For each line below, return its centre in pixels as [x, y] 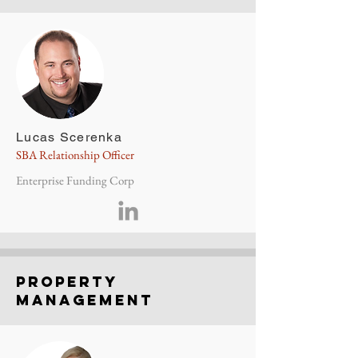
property [67, 282]
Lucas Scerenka [69, 137]
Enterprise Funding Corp [75, 180]
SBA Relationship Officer [75, 155]
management [85, 300]
